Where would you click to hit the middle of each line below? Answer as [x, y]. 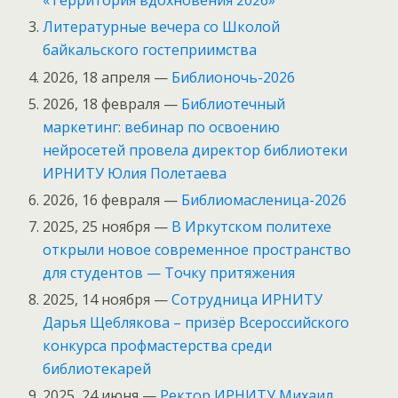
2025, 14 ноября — [107, 300]
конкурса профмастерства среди [158, 346]
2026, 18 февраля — [111, 103]
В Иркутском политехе [252, 227]
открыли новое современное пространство [197, 250]
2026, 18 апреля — [106, 77]
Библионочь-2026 [232, 77]
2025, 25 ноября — [107, 227]
